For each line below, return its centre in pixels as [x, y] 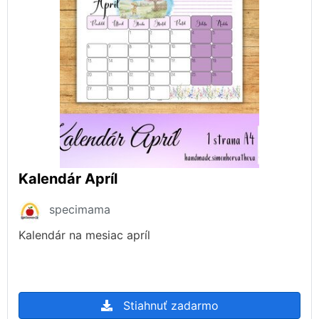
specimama [80, 209]
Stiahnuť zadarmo [171, 305]
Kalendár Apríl [68, 178]
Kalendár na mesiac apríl [84, 235]
